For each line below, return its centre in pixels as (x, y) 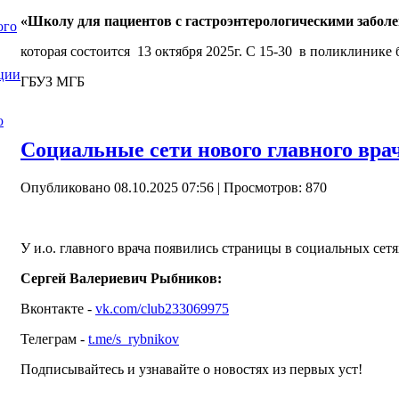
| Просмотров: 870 (270, 188)
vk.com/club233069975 (162, 309)
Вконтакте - (58, 309)
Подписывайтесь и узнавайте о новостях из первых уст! (191, 370)
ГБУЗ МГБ (53, 82)
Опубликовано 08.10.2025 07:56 (117, 188)
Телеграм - (54, 339)
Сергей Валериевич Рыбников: (121, 279)
